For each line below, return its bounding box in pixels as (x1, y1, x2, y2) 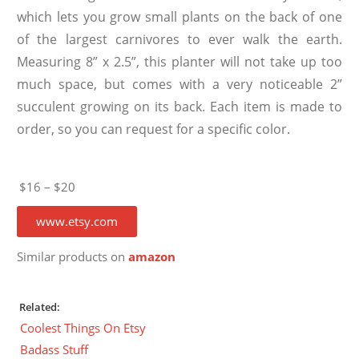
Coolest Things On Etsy (20, 320, 147, 337)
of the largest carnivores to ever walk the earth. (17, 30, 342, 49)
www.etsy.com (36, 213, 119, 230)
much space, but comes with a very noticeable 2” (17, 75, 342, 94)
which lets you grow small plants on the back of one (17, 8, 342, 26)
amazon (128, 249, 176, 265)
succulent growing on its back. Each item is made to (17, 98, 342, 116)
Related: (19, 300, 61, 315)
